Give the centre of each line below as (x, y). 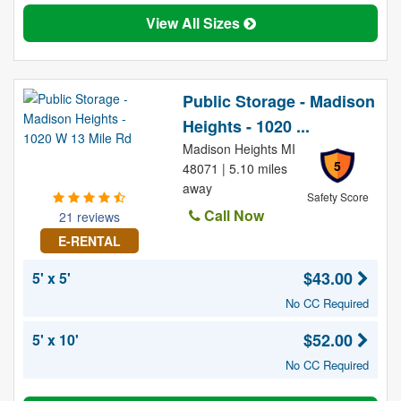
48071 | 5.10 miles (235, 168)
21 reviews (89, 217)
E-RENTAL (89, 241)
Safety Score (337, 196)
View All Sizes (194, 23)
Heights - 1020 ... (246, 126)
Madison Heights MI (239, 149)
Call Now (232, 215)
